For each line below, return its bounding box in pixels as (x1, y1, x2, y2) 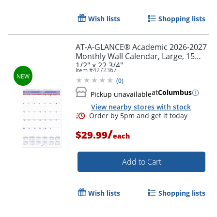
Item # (76, 66, 93, 75)
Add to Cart (122, 156, 161, 167)
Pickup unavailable (91, 90, 152, 99)
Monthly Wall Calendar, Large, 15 (76, 51, 195, 62)
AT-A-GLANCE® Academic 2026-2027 (76, 42, 207, 53)
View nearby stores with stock (91, 102, 191, 112)
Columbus (158, 88, 192, 97)
